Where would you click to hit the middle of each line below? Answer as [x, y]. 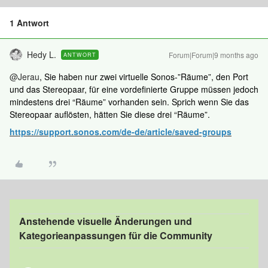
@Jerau [25, 77]
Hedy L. [42, 54]
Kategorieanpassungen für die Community [116, 235]
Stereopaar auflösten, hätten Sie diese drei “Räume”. [110, 114]
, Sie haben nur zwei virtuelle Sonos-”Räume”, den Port [144, 77]
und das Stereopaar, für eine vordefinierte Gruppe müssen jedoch [134, 89]
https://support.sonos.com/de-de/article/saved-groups [121, 132]
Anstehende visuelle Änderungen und [106, 221]
